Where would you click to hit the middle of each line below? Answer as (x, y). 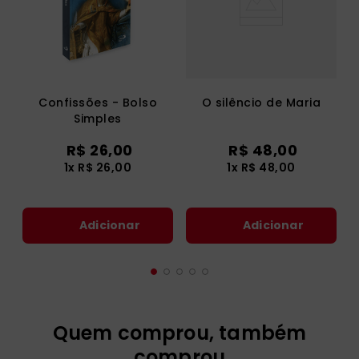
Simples (98, 119)
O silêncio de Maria (261, 103)
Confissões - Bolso (98, 103)
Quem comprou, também (179, 333)
